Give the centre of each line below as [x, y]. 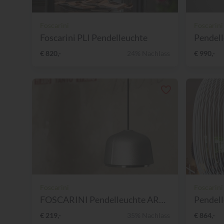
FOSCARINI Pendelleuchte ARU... [162, 199]
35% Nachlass [148, 215]
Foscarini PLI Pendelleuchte [94, 37]
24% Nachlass [148, 53]
